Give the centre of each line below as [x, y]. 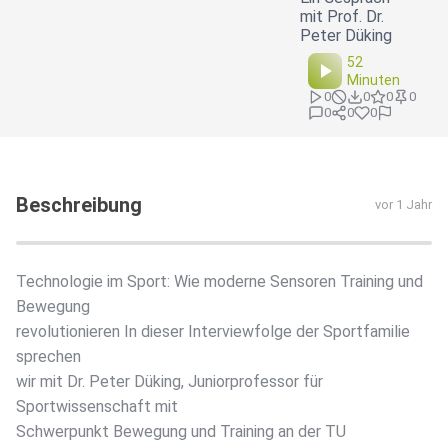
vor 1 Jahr [403, 205]
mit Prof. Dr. [342, 17]
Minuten [374, 80]
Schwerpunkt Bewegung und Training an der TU [181, 432]
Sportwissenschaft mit [97, 407]
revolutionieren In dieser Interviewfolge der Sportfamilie [213, 332]
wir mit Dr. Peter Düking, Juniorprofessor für [169, 382]
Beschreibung [79, 205]
